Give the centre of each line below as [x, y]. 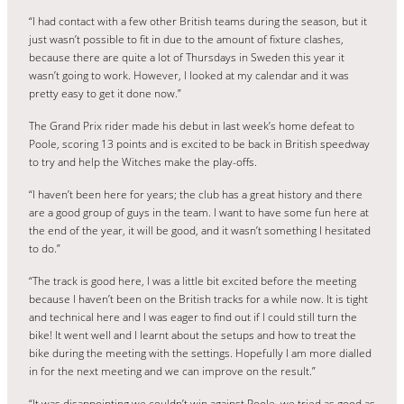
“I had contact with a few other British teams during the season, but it [198, 21]
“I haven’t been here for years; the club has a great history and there [196, 194]
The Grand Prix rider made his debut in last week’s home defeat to [192, 125]
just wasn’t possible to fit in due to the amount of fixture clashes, [186, 39]
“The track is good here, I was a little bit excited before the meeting [193, 280]
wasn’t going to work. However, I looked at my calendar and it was [189, 75]
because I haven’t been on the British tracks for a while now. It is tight [198, 298]
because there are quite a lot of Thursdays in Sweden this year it [187, 57]
